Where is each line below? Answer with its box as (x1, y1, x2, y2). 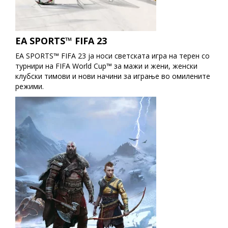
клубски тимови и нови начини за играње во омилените (15, 71, 210, 81)
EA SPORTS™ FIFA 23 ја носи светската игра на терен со (15, 51, 210, 61)
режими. (15, 81, 44, 92)
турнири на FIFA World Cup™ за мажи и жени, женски (15, 61, 197, 71)
